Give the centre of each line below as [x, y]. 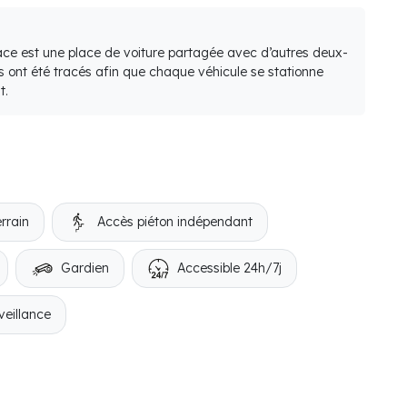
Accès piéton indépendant [175, 222]
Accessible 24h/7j [229, 268]
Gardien [85, 268]
